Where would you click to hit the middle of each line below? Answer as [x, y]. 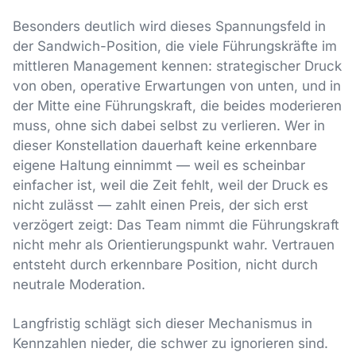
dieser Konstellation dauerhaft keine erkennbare [165, 145]
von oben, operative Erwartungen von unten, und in [177, 85]
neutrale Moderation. [79, 284]
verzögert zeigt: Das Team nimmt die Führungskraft [176, 224]
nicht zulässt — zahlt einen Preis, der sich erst [161, 205]
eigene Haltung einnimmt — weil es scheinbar [159, 165]
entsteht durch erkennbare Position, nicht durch [165, 264]
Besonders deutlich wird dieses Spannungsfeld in [169, 26]
